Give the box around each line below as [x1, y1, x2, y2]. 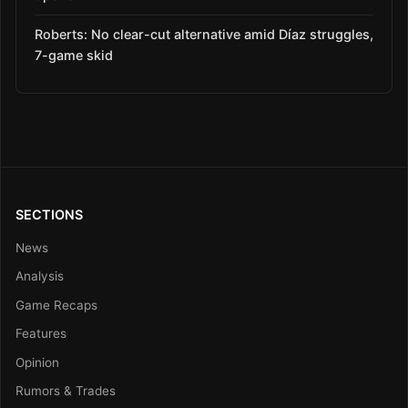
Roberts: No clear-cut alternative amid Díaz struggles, [35, 26, 373, 43]
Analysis [15, 269, 64, 284]
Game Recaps [15, 297, 97, 312]
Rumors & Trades [15, 382, 116, 398]
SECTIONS [15, 206, 83, 222]
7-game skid [35, 47, 113, 64]
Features [15, 326, 66, 342]
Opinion [15, 354, 59, 370]
